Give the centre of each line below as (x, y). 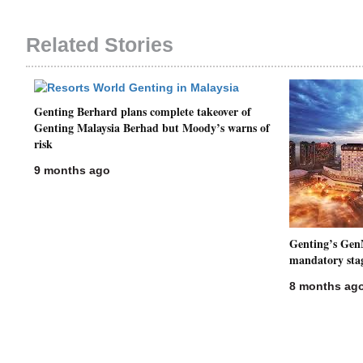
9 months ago (72, 170)
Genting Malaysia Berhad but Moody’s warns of (152, 128)
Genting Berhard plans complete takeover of (143, 111)
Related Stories (100, 45)
